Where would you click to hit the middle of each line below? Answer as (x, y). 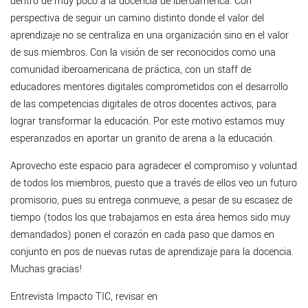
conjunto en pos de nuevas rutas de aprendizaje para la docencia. (152, 252)
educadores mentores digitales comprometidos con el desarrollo (149, 87)
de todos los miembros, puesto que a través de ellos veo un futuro (154, 184)
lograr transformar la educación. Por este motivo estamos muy (147, 122)
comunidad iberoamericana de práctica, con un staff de (131, 70)
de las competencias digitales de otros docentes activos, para (143, 104)
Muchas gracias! (46, 269)
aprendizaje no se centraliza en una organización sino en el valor (150, 36)
